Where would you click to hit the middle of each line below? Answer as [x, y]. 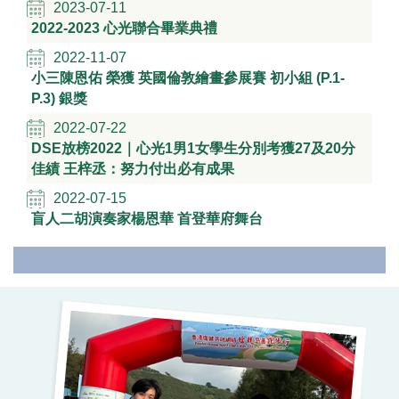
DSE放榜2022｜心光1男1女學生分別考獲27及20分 [193, 148]
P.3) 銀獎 [59, 98]
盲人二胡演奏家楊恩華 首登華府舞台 [147, 218]
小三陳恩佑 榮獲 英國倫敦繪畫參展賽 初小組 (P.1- [188, 77]
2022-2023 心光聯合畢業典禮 [124, 28]
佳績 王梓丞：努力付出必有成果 [133, 168]
